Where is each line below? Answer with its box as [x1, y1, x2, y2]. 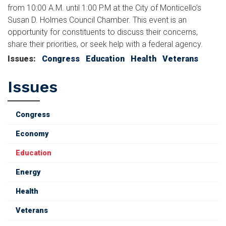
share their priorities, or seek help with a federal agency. [8, 39, 203, 49]
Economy [16, 129, 48, 138]
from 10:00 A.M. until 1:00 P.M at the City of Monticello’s [8, 3, 201, 13]
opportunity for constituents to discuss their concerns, [8, 27, 198, 37]
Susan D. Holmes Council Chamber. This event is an [8, 15, 187, 25]
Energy [16, 167, 40, 177]
